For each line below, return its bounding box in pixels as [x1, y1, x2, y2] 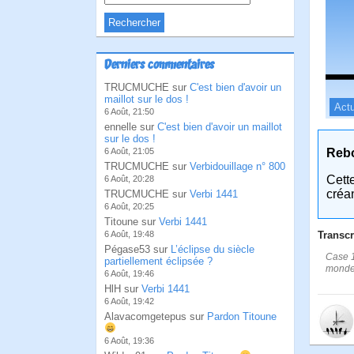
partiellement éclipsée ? [104, 255, 213, 267]
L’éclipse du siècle [171, 243, 254, 255]
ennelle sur [104, 121, 157, 133]
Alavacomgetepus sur [104, 311, 207, 322]
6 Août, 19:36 [104, 336, 154, 345]
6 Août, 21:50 [104, 107, 154, 116]
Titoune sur [104, 216, 159, 228]
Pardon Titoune [207, 311, 277, 322]
